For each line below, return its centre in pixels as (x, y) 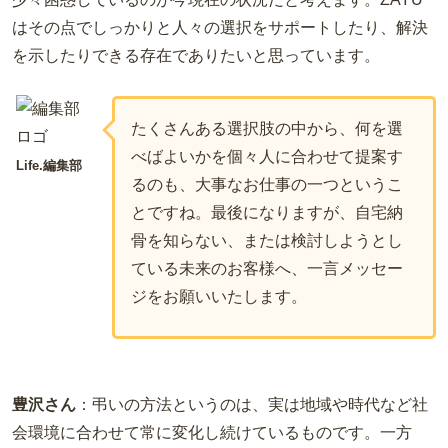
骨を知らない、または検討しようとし (267, 240)
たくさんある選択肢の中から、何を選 (267, 128)
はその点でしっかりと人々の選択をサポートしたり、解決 (220, 28)
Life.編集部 (49, 165)
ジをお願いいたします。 (219, 296)
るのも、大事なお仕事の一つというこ (267, 184)
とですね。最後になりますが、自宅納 (267, 212)
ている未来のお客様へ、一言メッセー (267, 268)
